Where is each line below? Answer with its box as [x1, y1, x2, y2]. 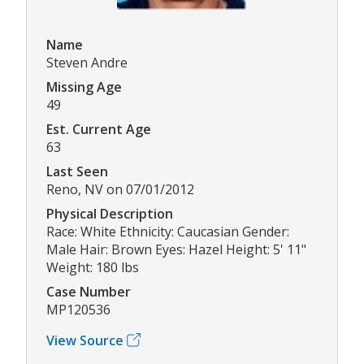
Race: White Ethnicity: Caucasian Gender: [46, 222, 289, 240]
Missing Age [46, 77, 122, 96]
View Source [46, 331, 123, 349]
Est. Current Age [46, 119, 151, 138]
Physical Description [46, 204, 173, 223]
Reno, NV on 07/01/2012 [46, 180, 194, 198]
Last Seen [46, 162, 108, 180]
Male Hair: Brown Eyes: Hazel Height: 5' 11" [46, 240, 306, 258]
